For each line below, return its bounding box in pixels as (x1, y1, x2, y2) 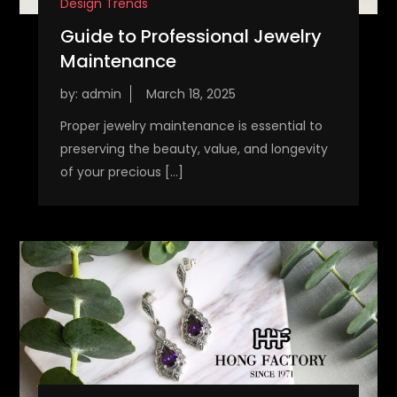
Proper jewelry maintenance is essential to (59, 117, 323, 136)
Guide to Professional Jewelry (59, 24, 322, 50)
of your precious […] (59, 163, 183, 182)
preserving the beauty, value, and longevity (59, 140, 328, 159)
